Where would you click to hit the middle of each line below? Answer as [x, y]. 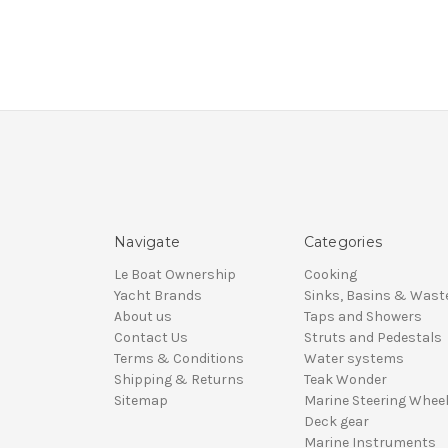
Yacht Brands [158, 296]
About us [143, 317]
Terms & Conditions [179, 359]
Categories [342, 242]
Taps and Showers [362, 317]
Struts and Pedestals [372, 338]
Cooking [330, 275]
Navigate [147, 242]
